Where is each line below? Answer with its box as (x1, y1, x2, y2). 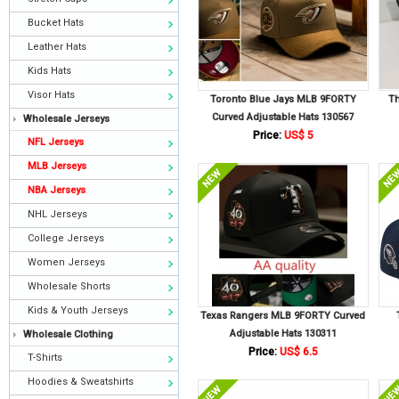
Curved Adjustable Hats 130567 (212, 111, 354, 123)
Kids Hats (28, 65, 71, 77)
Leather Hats (28, 41, 86, 53)
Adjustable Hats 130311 (230, 328, 337, 339)
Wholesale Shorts (28, 281, 110, 292)
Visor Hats (28, 89, 75, 101)
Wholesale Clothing (23, 329, 113, 340)
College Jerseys (28, 232, 104, 244)
